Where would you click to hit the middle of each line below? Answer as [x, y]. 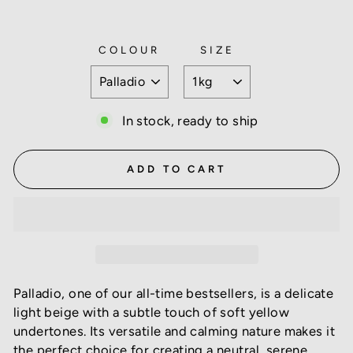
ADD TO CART [176, 169]
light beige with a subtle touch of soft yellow [152, 312]
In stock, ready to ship [190, 120]
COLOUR [130, 50]
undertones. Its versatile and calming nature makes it [174, 331]
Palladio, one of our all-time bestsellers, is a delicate [174, 293]
